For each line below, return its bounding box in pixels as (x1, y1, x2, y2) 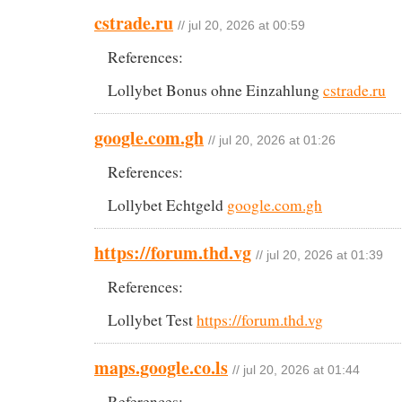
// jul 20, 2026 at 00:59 (178, 18, 305, 32)
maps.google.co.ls (94, 354, 228, 380)
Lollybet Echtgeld (108, 194, 227, 215)
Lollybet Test (108, 309, 197, 330)
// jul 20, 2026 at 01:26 (208, 133, 336, 147)
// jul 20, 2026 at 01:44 (232, 363, 360, 377)
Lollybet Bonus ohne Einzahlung (108, 79, 323, 100)
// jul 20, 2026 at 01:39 (256, 248, 383, 262)
